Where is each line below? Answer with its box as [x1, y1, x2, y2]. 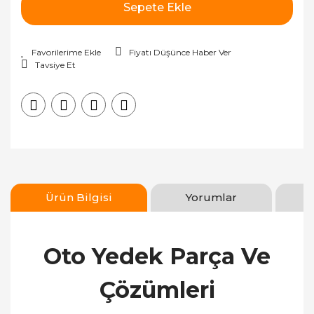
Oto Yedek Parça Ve [43, 243, 271, 270]
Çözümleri [99, 276, 215, 303]
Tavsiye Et [35, 60, 76, 70]
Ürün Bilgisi [46, 191, 112, 204]
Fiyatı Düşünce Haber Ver [129, 47, 231, 57]
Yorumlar [186, 191, 237, 204]
